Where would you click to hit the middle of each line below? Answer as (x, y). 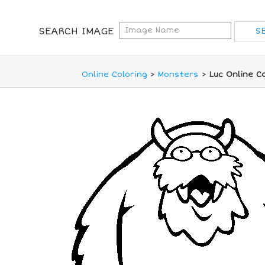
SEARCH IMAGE (76, 31)
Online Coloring (114, 75)
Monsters (178, 75)
